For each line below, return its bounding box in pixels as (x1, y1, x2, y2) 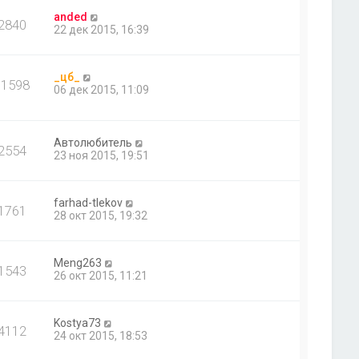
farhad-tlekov (54, 196, 123, 209)
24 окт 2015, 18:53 (54, 329, 148, 342)
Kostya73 (54, 316, 102, 329)
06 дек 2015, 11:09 (54, 83, 150, 97)
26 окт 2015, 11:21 (54, 268, 148, 282)
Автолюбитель (54, 135, 133, 149)
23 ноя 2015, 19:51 (54, 148, 150, 162)
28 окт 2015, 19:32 (54, 208, 148, 222)
